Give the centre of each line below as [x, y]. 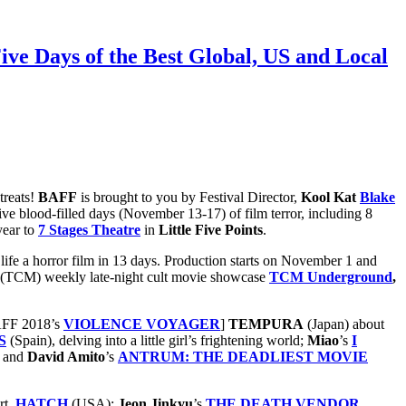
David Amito [66, 356]
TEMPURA [266, 324]
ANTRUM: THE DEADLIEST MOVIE [243, 356]
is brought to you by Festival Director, [189, 197]
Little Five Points [211, 229]
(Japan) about [344, 324]
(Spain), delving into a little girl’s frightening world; [157, 340]
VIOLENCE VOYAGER [142, 324]
